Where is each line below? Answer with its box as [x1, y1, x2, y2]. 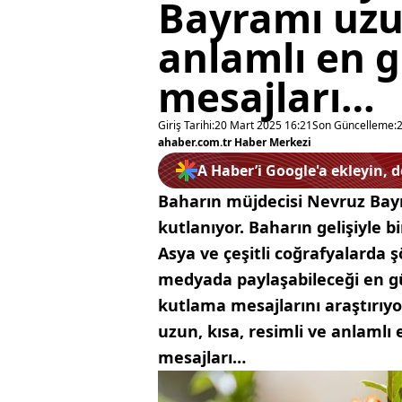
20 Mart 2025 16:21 [214, 118, 312, 133]
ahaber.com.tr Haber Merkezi [158, 135, 311, 150]
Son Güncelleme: [312, 118, 397, 133]
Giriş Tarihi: [158, 118, 214, 133]
